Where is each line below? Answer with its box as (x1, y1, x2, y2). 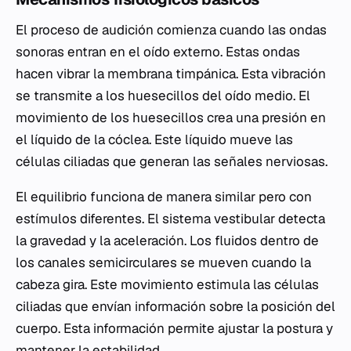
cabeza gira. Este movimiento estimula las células (16, 276, 319, 294)
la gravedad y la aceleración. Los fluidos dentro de (16, 232, 319, 250)
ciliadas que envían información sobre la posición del (16, 298, 335, 316)
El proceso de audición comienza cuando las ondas (16, 21, 327, 39)
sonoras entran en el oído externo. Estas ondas (16, 43, 300, 61)
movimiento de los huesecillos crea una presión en (16, 109, 326, 127)
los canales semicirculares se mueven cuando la (16, 254, 311, 272)
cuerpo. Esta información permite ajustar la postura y (16, 320, 333, 338)
